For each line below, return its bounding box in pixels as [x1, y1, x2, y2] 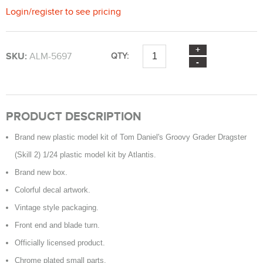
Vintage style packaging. [15, 203, 99, 212]
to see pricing [63, 6, 121, 16]
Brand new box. [15, 168, 68, 177]
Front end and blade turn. [15, 221, 100, 230]
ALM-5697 [29, 51, 72, 61]
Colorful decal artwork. [15, 186, 90, 194]
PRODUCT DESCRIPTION [6, 110, 141, 123]
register [32, 6, 63, 16]
